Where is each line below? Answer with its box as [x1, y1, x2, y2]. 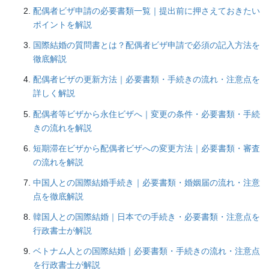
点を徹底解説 [33, 191, 83, 201]
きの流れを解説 [33, 122, 92, 133]
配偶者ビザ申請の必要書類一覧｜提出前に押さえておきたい [33, 5, 260, 16]
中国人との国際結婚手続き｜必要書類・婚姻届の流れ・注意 [33, 177, 260, 187]
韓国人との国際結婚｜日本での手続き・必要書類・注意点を [33, 212, 260, 222]
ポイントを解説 [33, 19, 92, 29]
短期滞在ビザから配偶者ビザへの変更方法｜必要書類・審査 [33, 143, 260, 153]
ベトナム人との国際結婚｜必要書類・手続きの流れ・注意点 [33, 246, 260, 256]
